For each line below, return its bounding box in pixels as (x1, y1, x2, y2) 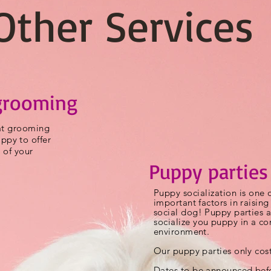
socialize (154, 216, 191, 227)
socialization (183, 187, 237, 198)
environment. (154, 226, 212, 237)
